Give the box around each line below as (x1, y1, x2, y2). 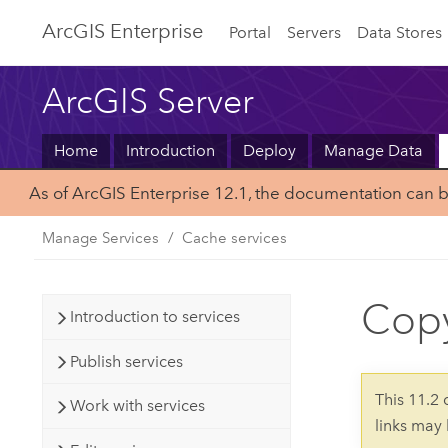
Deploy (242, 141, 296, 161)
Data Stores (356, 22, 442, 42)
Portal (228, 22, 271, 42)
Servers (287, 22, 342, 42)
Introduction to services (70, 307, 241, 327)
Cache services (182, 228, 288, 247)
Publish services (70, 351, 184, 371)
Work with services (70, 396, 206, 416)
